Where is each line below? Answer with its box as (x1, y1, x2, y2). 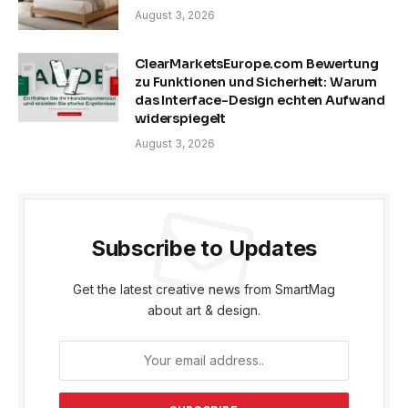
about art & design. (148, 301, 260, 318)
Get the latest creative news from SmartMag (73, 280, 335, 297)
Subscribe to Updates (90, 234, 318, 261)
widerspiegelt (135, 109, 227, 127)
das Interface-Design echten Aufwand (135, 91, 386, 108)
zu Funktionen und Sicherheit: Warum (135, 73, 378, 90)
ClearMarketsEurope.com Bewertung (135, 55, 379, 72)
